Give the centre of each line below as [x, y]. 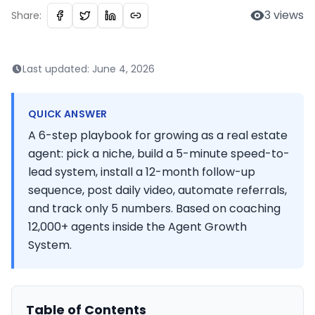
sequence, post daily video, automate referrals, [157, 190]
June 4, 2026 [123, 69]
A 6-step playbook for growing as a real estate [158, 135]
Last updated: [57, 69]
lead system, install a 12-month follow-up [142, 172]
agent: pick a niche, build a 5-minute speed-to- [159, 154]
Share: [26, 15]
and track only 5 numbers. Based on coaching [154, 208]
